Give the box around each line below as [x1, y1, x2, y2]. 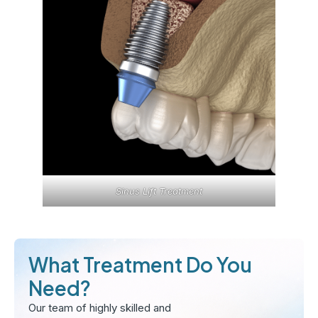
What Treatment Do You [28, 252, 252, 278]
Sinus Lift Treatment [116, 185, 202, 197]
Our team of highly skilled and [28, 301, 171, 315]
